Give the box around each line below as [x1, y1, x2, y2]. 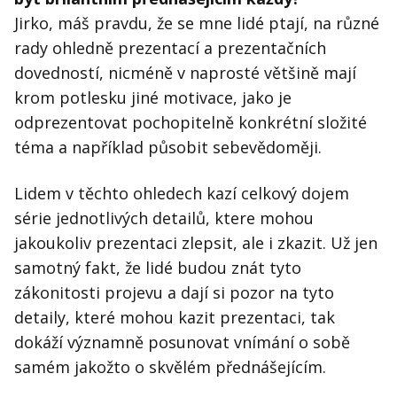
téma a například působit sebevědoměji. [14, 136, 322, 159]
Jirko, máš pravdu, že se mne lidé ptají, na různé [14, 12, 379, 35]
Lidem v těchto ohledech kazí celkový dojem [14, 183, 349, 205]
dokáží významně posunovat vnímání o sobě [14, 331, 350, 354]
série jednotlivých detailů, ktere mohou [14, 207, 314, 230]
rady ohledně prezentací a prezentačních [14, 37, 326, 59]
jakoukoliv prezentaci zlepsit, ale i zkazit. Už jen [14, 232, 378, 254]
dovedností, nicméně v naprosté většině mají [14, 62, 356, 84]
